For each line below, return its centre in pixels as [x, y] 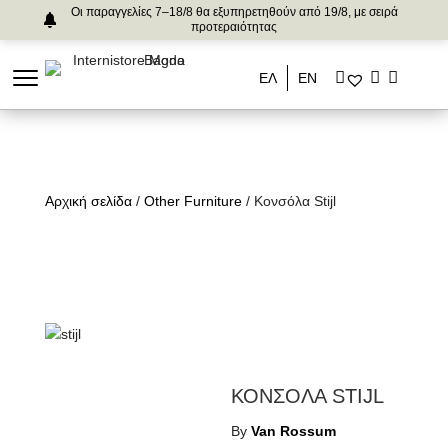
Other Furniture [192, 201]
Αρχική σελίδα [88, 201]
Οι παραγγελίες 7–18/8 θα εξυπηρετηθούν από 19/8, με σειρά [234, 12]
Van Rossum [294, 431]
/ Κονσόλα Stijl [288, 201]
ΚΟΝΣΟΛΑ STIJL [308, 396]
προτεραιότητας [234, 27]
